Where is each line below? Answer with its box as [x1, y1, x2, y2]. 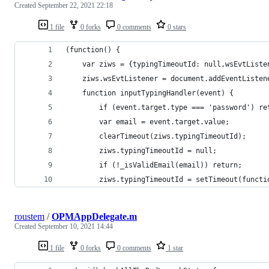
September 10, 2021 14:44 [38, 222, 113, 231]
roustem [14, 211, 44, 222]
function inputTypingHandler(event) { [65, 88, 234, 97]
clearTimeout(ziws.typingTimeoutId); [65, 131, 246, 141]
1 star [166, 243, 183, 252]
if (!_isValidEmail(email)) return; [65, 160, 242, 169]
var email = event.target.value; [65, 117, 229, 126]
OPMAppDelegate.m [52, 211, 137, 222]
